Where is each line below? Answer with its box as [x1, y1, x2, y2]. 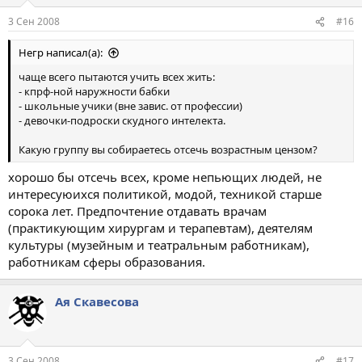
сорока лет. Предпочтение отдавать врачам [8, 202, 267, 219]
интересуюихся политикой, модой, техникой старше [8, 185, 322, 202]
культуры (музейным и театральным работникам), [8, 236, 309, 253]
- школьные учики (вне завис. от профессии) [19, 99, 242, 113]
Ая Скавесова [55, 293, 139, 309]
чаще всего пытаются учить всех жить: [19, 69, 215, 84]
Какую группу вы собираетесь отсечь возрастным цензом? [19, 142, 318, 157]
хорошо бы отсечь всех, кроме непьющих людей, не [8, 168, 322, 185]
